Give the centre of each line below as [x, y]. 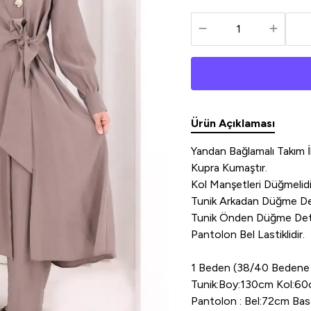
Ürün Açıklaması [233, 123]
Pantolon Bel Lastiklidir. [248, 234]
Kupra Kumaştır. [229, 167]
